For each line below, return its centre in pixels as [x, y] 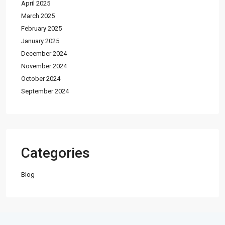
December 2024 [44, 54]
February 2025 [41, 29]
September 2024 [45, 91]
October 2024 [41, 79]
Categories [55, 153]
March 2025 [38, 16]
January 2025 [40, 41]
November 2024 [44, 66]
